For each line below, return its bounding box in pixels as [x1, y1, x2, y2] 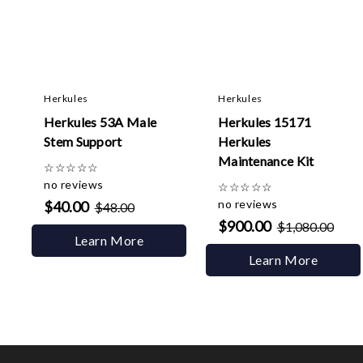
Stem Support [44, 134, 122, 149]
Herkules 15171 [218, 114, 312, 130]
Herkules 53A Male [44, 114, 157, 130]
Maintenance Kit [218, 153, 314, 169]
